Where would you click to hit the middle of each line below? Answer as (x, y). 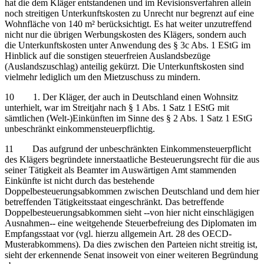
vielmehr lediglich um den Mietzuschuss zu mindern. (103, 77)
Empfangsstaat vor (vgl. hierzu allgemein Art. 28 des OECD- (118, 233)
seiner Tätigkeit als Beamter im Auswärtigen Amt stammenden (121, 170)
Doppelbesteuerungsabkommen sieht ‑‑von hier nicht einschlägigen (129, 212)
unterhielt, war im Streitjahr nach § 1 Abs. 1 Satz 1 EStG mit (117, 107)
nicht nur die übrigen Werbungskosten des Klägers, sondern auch (126, 34)
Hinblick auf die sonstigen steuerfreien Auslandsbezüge (108, 55)
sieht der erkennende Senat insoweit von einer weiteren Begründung (131, 255)
